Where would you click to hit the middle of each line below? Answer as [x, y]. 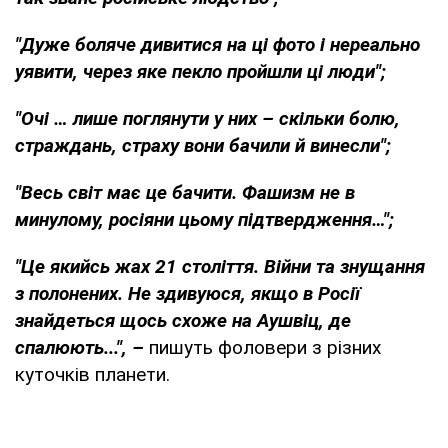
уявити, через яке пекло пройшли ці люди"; [200, 71]
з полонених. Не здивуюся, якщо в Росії [187, 293]
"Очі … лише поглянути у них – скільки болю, [207, 118]
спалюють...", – [82, 347]
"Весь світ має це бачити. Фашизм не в [185, 192]
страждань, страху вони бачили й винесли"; [203, 145]
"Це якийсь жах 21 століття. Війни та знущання [220, 266]
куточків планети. [92, 374]
